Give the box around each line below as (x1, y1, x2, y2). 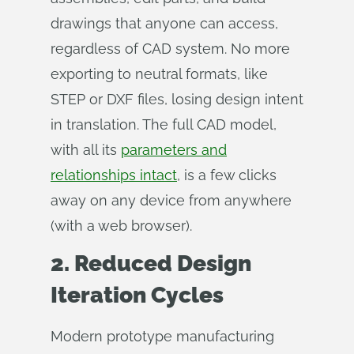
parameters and (121, 141, 227, 158)
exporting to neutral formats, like (51, 66, 268, 82)
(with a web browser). (51, 217, 192, 234)
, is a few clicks (177, 167, 277, 183)
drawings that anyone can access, (51, 15, 278, 32)
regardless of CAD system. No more (51, 40, 290, 57)
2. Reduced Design (51, 250, 251, 277)
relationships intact (51, 167, 177, 183)
